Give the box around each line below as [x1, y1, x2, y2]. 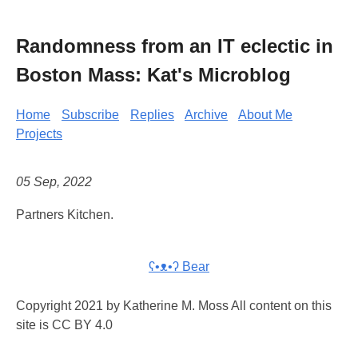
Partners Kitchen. [16, 208, 113, 222]
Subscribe [62, 107, 119, 121]
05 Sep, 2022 [16, 175, 92, 189]
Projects [16, 126, 62, 141]
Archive [185, 107, 228, 121]
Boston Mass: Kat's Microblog [16, 63, 291, 86]
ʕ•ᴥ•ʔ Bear [149, 260, 209, 274]
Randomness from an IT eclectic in [16, 34, 333, 57]
